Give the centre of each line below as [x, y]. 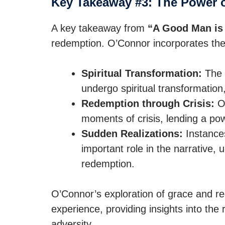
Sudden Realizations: [132, 134]
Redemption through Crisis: [148, 103]
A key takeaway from [99, 28]
